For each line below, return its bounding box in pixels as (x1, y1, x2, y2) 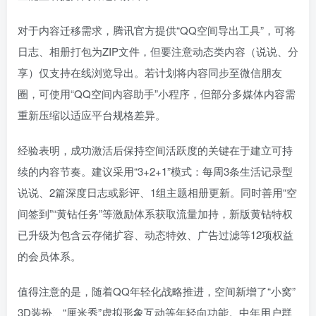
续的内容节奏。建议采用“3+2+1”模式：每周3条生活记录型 (18, 164, 293, 179)
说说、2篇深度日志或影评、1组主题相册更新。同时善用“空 (18, 185, 297, 200)
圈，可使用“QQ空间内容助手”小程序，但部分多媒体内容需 (18, 86, 296, 102)
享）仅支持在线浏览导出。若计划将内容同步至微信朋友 (18, 65, 282, 80)
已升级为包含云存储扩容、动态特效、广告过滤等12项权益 (18, 227, 293, 243)
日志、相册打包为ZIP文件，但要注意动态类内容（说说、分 (18, 44, 298, 59)
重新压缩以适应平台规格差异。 (18, 107, 166, 123)
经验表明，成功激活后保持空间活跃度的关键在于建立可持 (18, 142, 293, 158)
